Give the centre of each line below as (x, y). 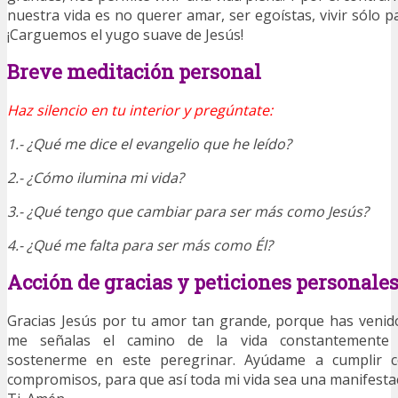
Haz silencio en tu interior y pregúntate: (140, 111)
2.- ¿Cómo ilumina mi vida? (96, 178)
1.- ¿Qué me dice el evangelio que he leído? (149, 144)
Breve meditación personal (134, 72)
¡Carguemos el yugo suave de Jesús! (125, 34)
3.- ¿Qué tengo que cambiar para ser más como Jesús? (188, 212)
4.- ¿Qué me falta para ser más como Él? (140, 246)
